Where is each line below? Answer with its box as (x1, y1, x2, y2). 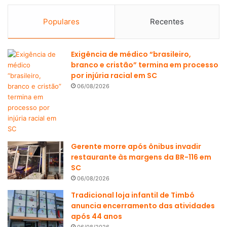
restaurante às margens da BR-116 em (71, 152, 211, 162)
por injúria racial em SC (71, 70, 157, 81)
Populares (43, 16, 80, 26)
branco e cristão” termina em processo (71, 59, 218, 70)
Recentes (150, 16, 184, 26)
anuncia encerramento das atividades (71, 200, 215, 211)
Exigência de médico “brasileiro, (71, 49, 191, 59)
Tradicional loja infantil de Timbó (71, 190, 195, 200)
